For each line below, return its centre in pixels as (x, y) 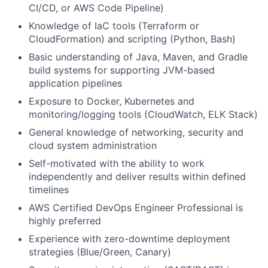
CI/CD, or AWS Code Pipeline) (96, 7)
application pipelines (75, 83)
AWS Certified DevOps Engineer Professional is (136, 207)
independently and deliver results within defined (137, 176)
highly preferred (65, 220)
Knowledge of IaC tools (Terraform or (114, 25)
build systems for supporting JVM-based (122, 70)
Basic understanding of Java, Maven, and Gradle (138, 57)
